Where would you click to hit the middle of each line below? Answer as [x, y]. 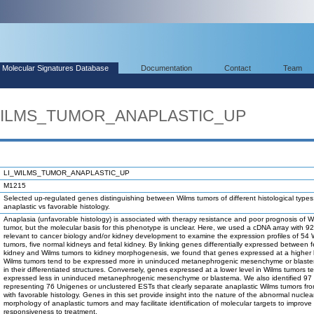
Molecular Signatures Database [55, 68]
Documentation [166, 68]
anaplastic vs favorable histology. [57, 206]
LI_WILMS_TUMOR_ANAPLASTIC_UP [67, 173]
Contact [238, 68]
